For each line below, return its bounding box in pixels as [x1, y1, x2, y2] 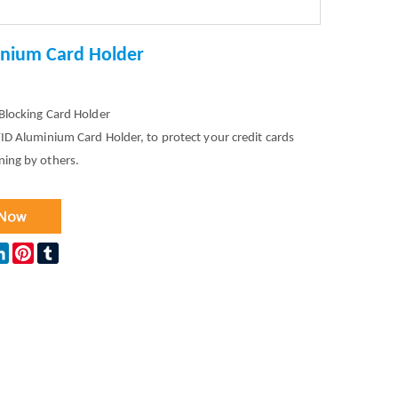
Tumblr [59, 243, 94, 257]
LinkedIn [9, 243, 52, 257]
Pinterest [34, 243, 80, 257]
